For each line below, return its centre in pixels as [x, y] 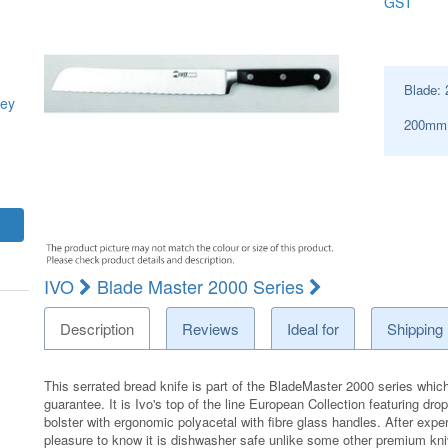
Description [97, 328]
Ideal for [313, 328]
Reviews [211, 328]
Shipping [414, 328]
